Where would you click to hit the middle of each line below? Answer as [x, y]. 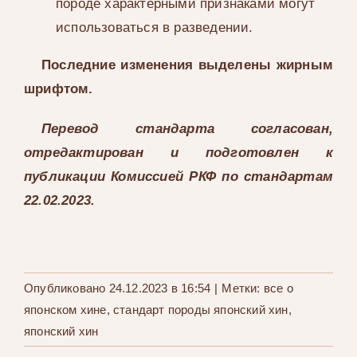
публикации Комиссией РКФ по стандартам [178, 177]
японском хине [65, 310]
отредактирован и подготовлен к [178, 153]
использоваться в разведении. [154, 28]
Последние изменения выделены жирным [188, 65]
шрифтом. [58, 89]
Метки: [243, 288]
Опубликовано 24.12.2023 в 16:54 [118, 288]
